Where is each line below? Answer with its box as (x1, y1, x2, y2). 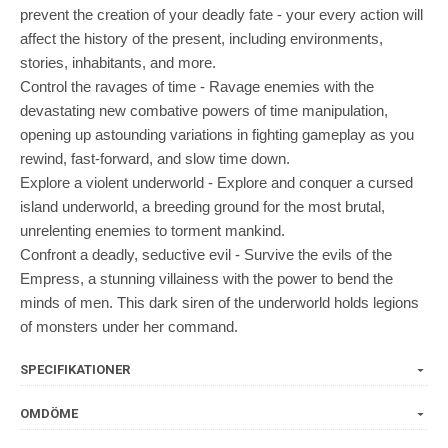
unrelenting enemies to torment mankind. (20, 221, 285, 239)
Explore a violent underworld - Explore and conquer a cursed (20, 173, 413, 191)
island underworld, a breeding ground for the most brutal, (20, 197, 385, 215)
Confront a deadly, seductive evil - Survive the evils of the (20, 245, 392, 263)
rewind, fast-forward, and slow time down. (20, 149, 290, 167)
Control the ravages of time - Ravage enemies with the (20, 77, 374, 95)
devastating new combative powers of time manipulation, (20, 101, 388, 119)
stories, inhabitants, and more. (20, 53, 216, 71)
